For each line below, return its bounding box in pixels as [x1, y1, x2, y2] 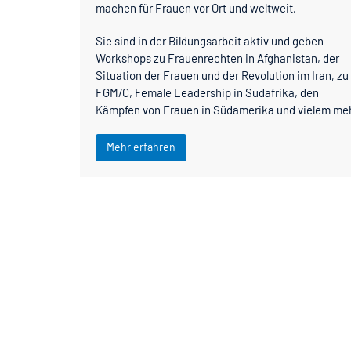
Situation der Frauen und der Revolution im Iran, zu [96, 67, 349, 82]
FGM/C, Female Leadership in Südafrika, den [96, 85, 319, 100]
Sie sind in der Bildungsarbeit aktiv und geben [96, 33, 324, 48]
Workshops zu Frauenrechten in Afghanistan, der [96, 50, 339, 65]
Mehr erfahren [107, 139, 175, 154]
